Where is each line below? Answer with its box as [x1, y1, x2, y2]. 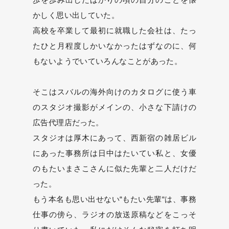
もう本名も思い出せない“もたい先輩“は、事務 [33, 195, 196, 203]
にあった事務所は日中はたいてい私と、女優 [33, 149, 196, 157]
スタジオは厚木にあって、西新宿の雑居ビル [33, 133, 196, 142]
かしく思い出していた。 [33, 11, 120, 19]
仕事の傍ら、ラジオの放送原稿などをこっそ [33, 210, 196, 219]
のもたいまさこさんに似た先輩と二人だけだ [33, 164, 196, 173]
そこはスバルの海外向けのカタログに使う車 [33, 87, 196, 96]
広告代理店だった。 [33, 118, 104, 127]
